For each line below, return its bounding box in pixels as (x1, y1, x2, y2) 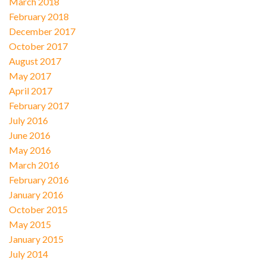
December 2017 (8, 25, 75, 37)
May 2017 (8, 69, 51, 81)
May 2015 (8, 218, 51, 230)
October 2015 (8, 203, 68, 215)
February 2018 (8, 10, 69, 22)
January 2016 (8, 188, 64, 200)
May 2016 (8, 144, 51, 156)
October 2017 (8, 40, 68, 52)
